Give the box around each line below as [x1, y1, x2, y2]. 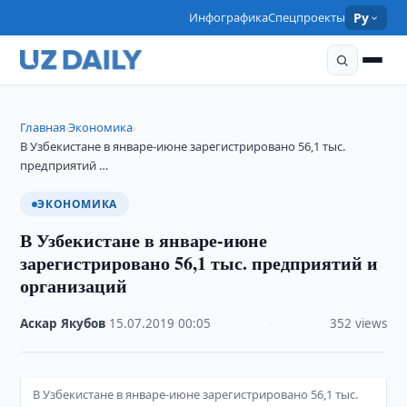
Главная [20, 119, 66, 135]
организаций [20, 273, 128, 299]
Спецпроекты [268, 9, 346, 25]
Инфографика [189, 9, 269, 25]
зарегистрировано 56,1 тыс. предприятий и [20, 250, 379, 276]
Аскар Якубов [20, 315, 106, 332]
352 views [329, 315, 387, 332]
